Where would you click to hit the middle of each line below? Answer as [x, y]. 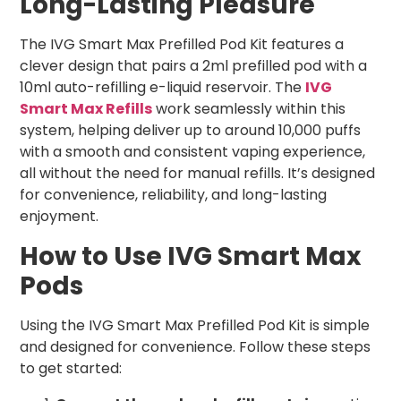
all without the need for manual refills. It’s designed [197, 174]
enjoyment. [59, 217]
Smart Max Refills [86, 109]
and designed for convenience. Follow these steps [195, 347]
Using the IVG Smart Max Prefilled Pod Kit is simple [195, 326]
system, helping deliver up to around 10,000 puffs [190, 131]
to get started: [71, 369]
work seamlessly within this [249, 109]
